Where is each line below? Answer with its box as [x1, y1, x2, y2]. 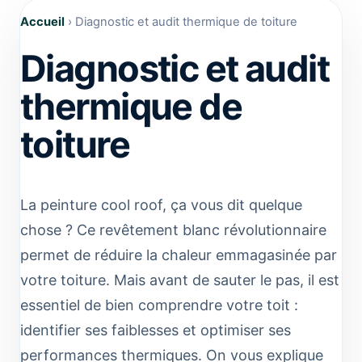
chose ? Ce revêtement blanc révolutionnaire [20, 221, 326, 238]
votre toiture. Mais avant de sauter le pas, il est [20, 271, 339, 288]
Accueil [20, 14, 65, 29]
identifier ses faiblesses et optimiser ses [20, 321, 291, 339]
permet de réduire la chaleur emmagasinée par [20, 246, 337, 263]
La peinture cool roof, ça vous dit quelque [20, 196, 302, 213]
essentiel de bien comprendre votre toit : [20, 296, 298, 314]
